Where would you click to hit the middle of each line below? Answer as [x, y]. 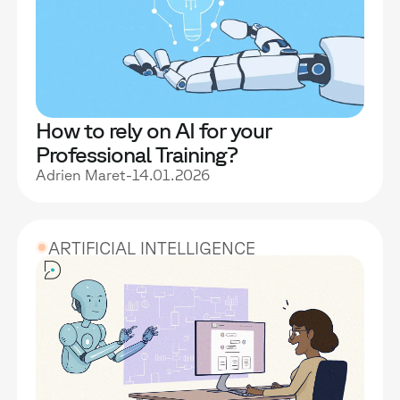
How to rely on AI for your [154, 129]
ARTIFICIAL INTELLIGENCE [152, 248]
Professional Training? [137, 154]
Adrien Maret [81, 174]
